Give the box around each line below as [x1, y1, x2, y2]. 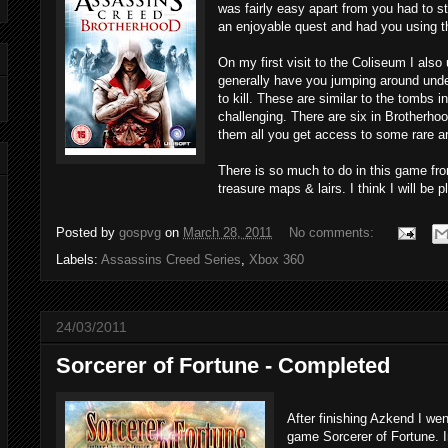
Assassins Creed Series [101, 251, 241, 267]
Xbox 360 [249, 251, 304, 267]
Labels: [56, 251, 101, 267]
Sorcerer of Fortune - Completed [56, 352, 390, 378]
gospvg [119, 224, 161, 240]
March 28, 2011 [183, 224, 272, 240]
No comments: [289, 224, 378, 240]
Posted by [56, 224, 119, 240]
